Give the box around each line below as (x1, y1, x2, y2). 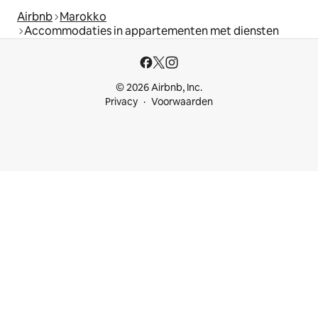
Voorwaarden (151, 95, 213, 109)
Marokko (60, 9, 106, 25)
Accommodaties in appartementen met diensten (24, 23, 279, 39)
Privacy (105, 95, 138, 109)
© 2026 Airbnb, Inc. (116, 81, 202, 94)
